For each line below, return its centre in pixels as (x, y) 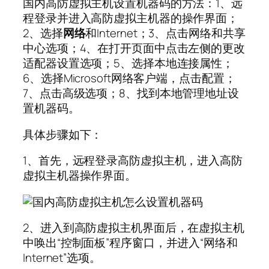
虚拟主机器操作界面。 (80, 176)
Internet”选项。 (62, 258)
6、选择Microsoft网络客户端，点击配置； (129, 78)
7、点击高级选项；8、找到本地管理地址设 (131, 93)
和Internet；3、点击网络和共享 (165, 33)
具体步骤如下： (63, 134)
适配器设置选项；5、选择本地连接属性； (128, 63)
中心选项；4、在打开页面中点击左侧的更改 (134, 48)
